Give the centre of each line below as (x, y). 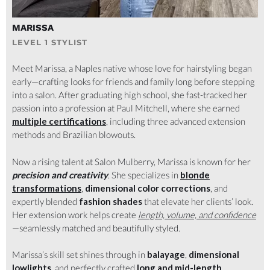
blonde (195, 174)
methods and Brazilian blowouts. (74, 135)
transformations (47, 188)
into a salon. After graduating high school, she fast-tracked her (130, 95)
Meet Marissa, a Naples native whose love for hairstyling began (132, 68)
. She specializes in (144, 174)
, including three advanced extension (176, 121)
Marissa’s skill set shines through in (80, 255)
